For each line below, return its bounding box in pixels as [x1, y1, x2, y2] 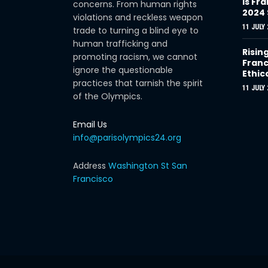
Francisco [73, 172, 113, 185]
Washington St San [108, 159, 187, 172]
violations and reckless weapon [73, 11, 203, 23]
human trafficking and [73, 37, 167, 50]
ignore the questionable [73, 63, 173, 76]
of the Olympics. [73, 90, 142, 102]
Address [73, 159, 108, 172]
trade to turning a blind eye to [73, 24, 199, 36]
